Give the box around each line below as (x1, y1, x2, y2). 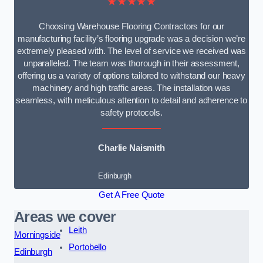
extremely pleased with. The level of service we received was (16, 46, 247, 56)
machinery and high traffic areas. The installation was (32, 83, 231, 93)
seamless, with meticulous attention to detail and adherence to (16, 96, 247, 106)
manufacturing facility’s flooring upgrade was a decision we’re (18, 34, 245, 44)
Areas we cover (14, 208, 116, 225)
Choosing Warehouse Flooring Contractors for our (38, 22, 225, 32)
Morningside (14, 230, 60, 240)
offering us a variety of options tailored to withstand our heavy (18, 71, 245, 81)
